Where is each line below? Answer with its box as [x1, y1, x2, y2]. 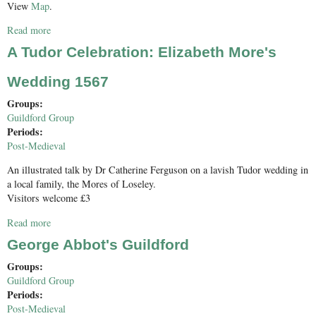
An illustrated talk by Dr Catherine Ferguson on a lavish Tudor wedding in [7, 163, 308, 177]
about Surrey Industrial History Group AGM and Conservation [51, 23, 304, 37]
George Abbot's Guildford [7, 236, 189, 253]
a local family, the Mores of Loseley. [7, 177, 156, 191]
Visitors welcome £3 [7, 191, 90, 205]
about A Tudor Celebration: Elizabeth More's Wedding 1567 [51, 215, 293, 229]
